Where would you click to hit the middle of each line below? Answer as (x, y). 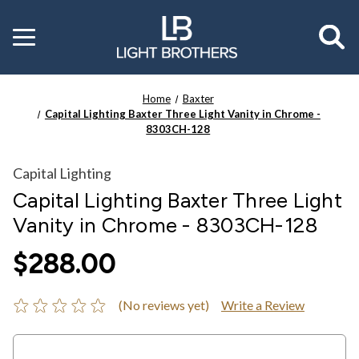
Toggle (30, 33)
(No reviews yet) (163, 305)
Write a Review (262, 305)
